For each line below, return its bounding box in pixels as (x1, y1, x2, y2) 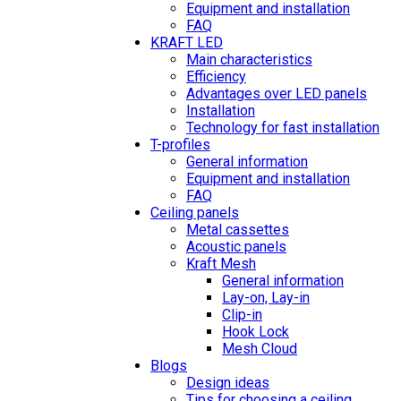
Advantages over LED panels (186, 85, 367, 102)
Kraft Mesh (186, 255, 256, 272)
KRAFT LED (150, 34, 223, 51)
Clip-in (222, 306, 262, 323)
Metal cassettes (186, 221, 289, 238)
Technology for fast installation (186, 119, 380, 136)
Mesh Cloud (222, 340, 297, 357)
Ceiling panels (150, 204, 239, 221)
